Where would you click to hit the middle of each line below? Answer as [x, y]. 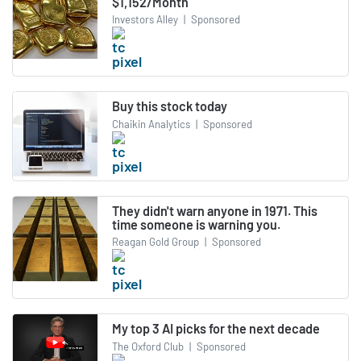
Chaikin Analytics [151, 124]
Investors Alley [145, 20]
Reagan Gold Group [156, 242]
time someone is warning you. [196, 224]
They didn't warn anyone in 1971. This [215, 210]
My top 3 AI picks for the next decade [216, 329]
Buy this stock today [170, 106]
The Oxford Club [148, 346]
